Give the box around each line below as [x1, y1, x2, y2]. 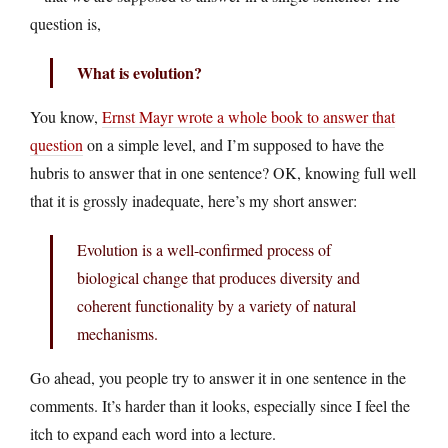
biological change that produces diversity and [77, 266, 360, 288]
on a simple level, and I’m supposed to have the [83, 133, 384, 155]
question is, [30, 12, 101, 34]
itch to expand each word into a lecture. [30, 422, 276, 444]
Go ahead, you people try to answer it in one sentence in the [30, 366, 406, 388]
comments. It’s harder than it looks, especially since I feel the [30, 394, 410, 416]
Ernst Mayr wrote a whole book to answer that [102, 105, 395, 127]
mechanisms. [77, 322, 158, 344]
